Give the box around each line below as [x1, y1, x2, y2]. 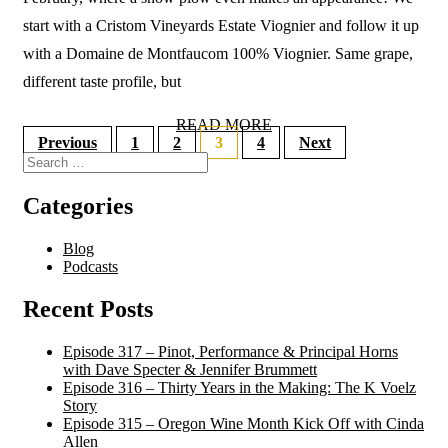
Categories [23, 192, 133, 219]
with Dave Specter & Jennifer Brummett [63, 360, 317, 378]
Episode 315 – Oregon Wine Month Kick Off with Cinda [63, 414, 424, 432]
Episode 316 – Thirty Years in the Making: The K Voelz [63, 378, 416, 396]
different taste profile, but [23, 73, 181, 90]
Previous [38, 134, 97, 151]
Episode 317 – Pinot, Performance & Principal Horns [63, 342, 398, 360]
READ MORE [176, 116, 272, 133]
